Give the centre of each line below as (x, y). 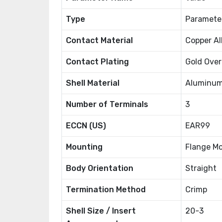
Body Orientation (100, 168)
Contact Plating (97, 62)
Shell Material (93, 83)
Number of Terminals (107, 104)
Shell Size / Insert (101, 211)
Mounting (84, 147)
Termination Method (106, 190)
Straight (201, 168)
